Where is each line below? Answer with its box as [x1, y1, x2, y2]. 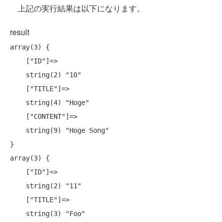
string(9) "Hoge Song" [10, 126, 26, 135]
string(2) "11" [10, 182, 26, 190]
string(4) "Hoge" [10, 99, 26, 107]
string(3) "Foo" [10, 210, 26, 218]
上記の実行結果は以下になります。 [10, 2, 145, 14]
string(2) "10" [10, 71, 26, 79]
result [10, 26, 29, 38]
